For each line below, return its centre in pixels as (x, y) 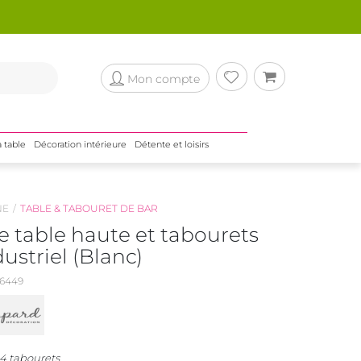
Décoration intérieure (80, 144)
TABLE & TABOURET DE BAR (89, 208)
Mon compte (163, 79)
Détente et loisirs (171, 144)
